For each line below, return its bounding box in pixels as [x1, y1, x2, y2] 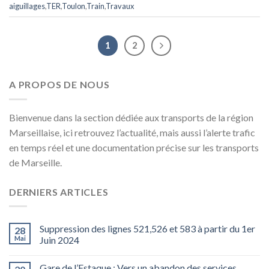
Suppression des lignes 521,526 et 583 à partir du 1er [40, 223, 255, 235]
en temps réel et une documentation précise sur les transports [9, 141, 259, 153]
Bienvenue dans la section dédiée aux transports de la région [9, 111, 253, 123]
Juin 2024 [40, 234, 79, 246]
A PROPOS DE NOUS [9, 79, 110, 90]
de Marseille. [9, 156, 62, 168]
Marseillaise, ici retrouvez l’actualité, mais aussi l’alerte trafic [9, 126, 255, 138]
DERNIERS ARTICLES [9, 186, 109, 198]
